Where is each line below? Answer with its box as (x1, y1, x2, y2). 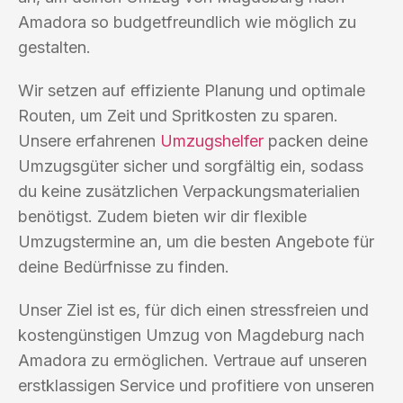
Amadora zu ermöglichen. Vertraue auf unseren (18, 350, 367, 370)
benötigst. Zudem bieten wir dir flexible (18, 206, 307, 226)
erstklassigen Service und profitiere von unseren (18, 375, 374, 395)
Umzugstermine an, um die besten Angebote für (18, 231, 374, 251)
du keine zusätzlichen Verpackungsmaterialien (18, 181, 360, 201)
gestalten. (18, 37, 91, 57)
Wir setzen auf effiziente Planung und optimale (18, 80, 365, 100)
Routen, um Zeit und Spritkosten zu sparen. (18, 105, 338, 125)
